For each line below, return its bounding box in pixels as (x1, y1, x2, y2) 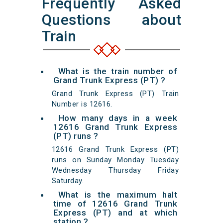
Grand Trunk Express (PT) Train (51, 89, 179, 99)
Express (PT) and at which (53, 208, 178, 218)
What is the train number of (58, 66, 178, 77)
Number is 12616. (51, 100, 112, 109)
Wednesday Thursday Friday (51, 166, 179, 175)
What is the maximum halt (58, 190, 178, 200)
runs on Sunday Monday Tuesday (51, 155, 179, 165)
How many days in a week (58, 113, 178, 123)
